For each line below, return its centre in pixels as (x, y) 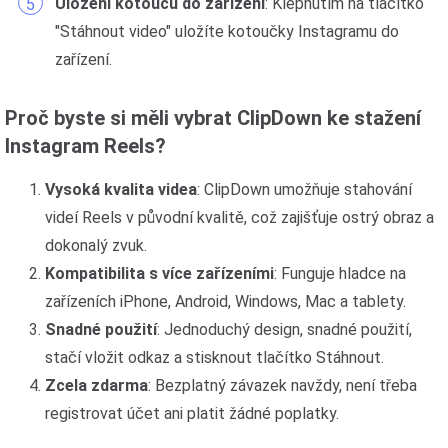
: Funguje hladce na (340, 273)
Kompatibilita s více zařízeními (159, 273)
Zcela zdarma (96, 385)
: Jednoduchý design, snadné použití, (284, 329)
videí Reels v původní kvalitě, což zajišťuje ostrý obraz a (239, 217)
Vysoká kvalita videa (121, 189)
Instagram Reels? (85, 146)
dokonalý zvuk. (96, 245)
